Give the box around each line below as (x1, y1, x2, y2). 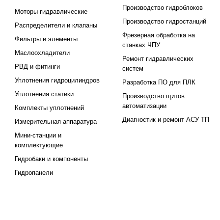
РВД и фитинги (15, 63, 60, 70)
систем (122, 65, 144, 72)
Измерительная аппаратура (15, 118, 97, 125)
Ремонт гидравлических (122, 55, 194, 62)
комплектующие (15, 141, 63, 149)
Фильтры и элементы (15, 35, 78, 43)
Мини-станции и (15, 132, 61, 139)
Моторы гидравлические (15, 8, 87, 15)
